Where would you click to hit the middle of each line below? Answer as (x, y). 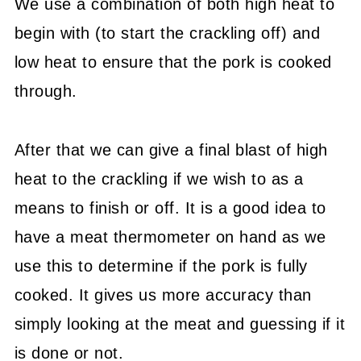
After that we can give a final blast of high (171, 149)
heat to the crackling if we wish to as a (159, 178)
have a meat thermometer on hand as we (170, 237)
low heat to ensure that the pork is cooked (173, 62)
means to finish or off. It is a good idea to (170, 207)
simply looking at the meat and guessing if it (180, 324)
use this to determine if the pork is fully (161, 266)
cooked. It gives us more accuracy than (163, 295)
